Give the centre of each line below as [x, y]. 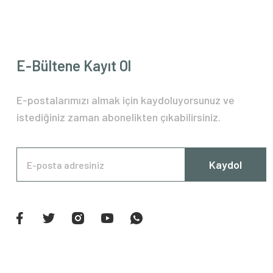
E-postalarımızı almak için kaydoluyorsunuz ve [126, 100]
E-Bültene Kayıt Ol [74, 66]
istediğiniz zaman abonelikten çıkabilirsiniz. [119, 117]
